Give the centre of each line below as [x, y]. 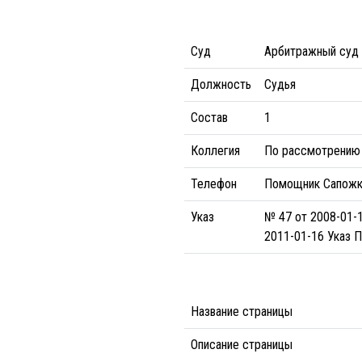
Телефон [214, 184]
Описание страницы [242, 345]
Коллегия [215, 151]
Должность [221, 84]
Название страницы [242, 311]
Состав [209, 118]
